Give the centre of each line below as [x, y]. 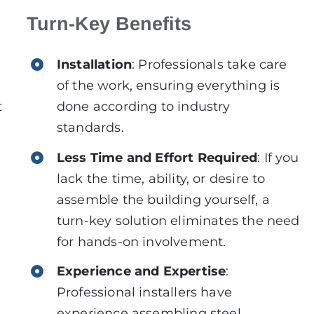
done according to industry [143, 107]
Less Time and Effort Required [157, 157]
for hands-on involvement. [141, 241]
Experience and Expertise [141, 272]
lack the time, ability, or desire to [161, 178]
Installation [94, 64]
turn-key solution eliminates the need [178, 220]
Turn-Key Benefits [109, 24]
